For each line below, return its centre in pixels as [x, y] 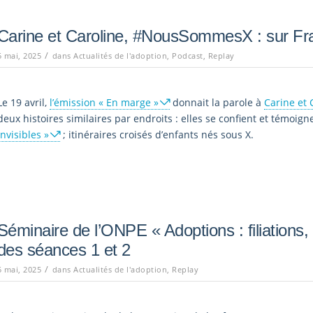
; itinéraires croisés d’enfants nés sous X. [156, 134]
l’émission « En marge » [104, 102]
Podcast [188, 55]
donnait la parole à [217, 102]
